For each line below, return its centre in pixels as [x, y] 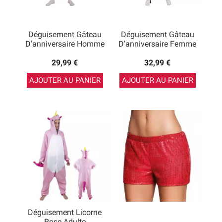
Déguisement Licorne [65, 213]
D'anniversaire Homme [65, 44]
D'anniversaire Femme [157, 44]
